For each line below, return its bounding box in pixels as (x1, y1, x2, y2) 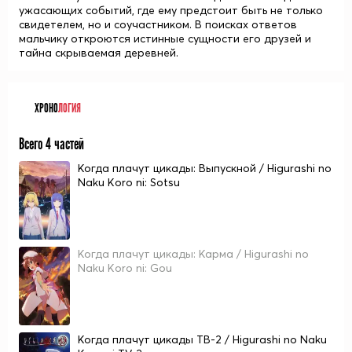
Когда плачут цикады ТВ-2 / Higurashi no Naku (78, 332, 327, 346)
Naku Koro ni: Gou (78, 261, 172, 275)
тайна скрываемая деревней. (19, 46, 178, 60)
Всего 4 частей (19, 135, 84, 153)
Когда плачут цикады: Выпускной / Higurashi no (78, 161, 332, 175)
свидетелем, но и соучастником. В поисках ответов (19, 17, 297, 31)
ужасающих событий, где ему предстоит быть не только (19, 3, 323, 17)
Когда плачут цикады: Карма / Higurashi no (78, 247, 309, 261)
